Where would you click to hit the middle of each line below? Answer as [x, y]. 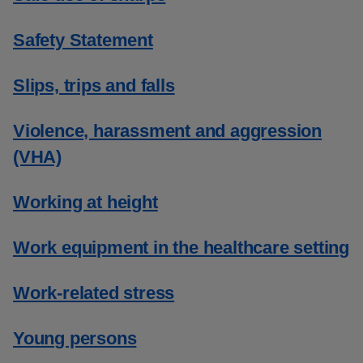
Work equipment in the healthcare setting [181, 248]
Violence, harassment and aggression [167, 131]
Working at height [85, 202]
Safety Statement [83, 40]
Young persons [75, 338]
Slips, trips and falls [94, 85]
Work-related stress [94, 293]
